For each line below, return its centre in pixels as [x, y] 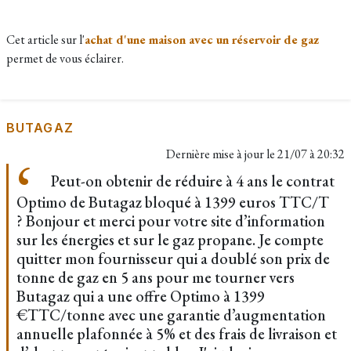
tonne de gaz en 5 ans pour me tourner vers [156, 277]
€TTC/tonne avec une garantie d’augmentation [171, 315]
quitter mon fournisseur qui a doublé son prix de [173, 259]
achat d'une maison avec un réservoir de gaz [202, 40]
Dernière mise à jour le [222, 154]
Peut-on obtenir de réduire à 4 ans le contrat [191, 181]
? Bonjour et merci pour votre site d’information [171, 221]
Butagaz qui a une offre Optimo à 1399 [141, 296]
